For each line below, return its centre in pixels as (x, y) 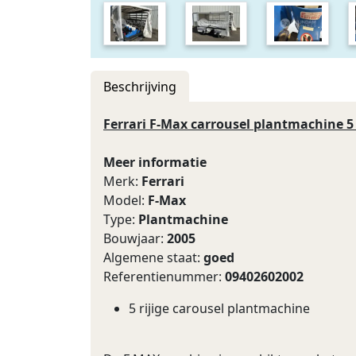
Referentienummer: (164, 277)
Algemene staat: (153, 257)
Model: (126, 200)
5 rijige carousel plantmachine (219, 308)
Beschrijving (140, 87)
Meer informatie (155, 162)
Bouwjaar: (135, 238)
